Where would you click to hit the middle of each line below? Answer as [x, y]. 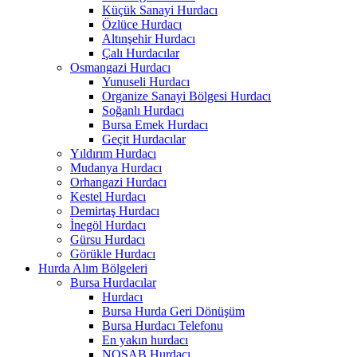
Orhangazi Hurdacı [118, 182]
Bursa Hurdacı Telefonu [163, 326]
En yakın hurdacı [145, 340]
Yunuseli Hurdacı [146, 82]
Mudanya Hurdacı [116, 168]
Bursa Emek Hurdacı [155, 125]
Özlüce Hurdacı [142, 25]
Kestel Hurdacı [108, 197]
